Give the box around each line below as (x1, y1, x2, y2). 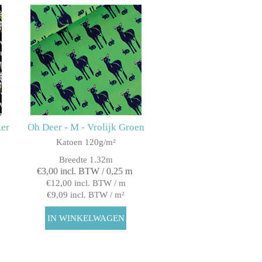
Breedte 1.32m (58, 155, 113, 165)
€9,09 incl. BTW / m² (47, 190, 125, 200)
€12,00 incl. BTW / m (46, 178, 126, 188)
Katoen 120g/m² (56, 137, 116, 147)
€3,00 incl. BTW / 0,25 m (36, 166, 132, 177)
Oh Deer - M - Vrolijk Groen (27, 122, 144, 133)
